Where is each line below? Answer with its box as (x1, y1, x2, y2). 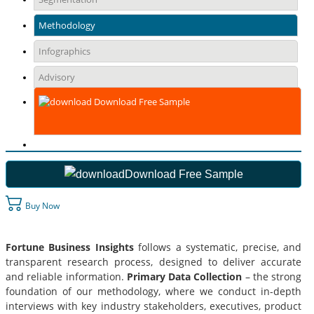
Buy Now (23, 199, 60, 212)
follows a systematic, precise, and (138, 240, 302, 254)
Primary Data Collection (123, 269, 245, 283)
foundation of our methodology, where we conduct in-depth (6, 284, 301, 298)
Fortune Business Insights (6, 240, 139, 254)
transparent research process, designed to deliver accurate (6, 254, 301, 268)
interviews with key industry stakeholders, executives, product (6, 299, 301, 313)
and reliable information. (6, 269, 124, 283)
